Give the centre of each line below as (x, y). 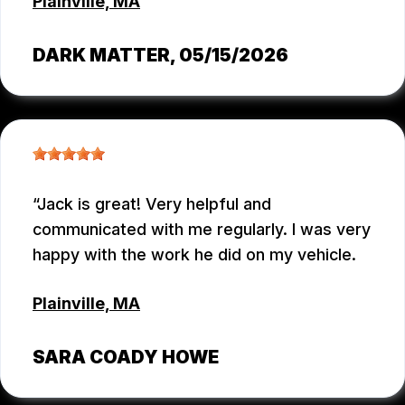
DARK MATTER (101, 55)
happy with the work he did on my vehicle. (194, 254)
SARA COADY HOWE (126, 357)
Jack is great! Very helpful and (154, 203)
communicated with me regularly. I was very (202, 229)
